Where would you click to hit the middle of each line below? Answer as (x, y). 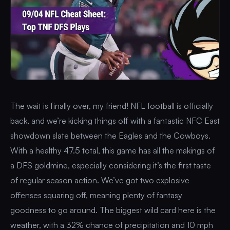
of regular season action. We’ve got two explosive (100, 180)
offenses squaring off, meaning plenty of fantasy (96, 195)
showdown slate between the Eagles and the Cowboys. (110, 135)
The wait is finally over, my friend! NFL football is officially (112, 106)
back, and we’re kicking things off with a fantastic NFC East (115, 120)
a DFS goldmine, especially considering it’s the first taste (111, 165)
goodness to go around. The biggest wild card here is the (113, 210)
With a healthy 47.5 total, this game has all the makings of (112, 150)
